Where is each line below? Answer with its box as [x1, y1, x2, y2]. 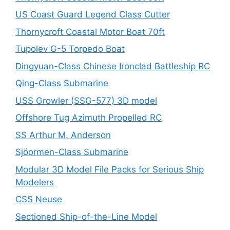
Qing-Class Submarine [15, 78, 108, 88]
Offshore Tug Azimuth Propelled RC [15, 112, 162, 123]
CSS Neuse [15, 194, 62, 204]
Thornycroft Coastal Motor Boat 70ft [15, 26, 165, 37]
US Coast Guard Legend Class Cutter [15, 9, 170, 20]
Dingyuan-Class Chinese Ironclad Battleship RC [15, 61, 210, 71]
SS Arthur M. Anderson [15, 129, 111, 140]
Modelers [15, 177, 54, 187]
